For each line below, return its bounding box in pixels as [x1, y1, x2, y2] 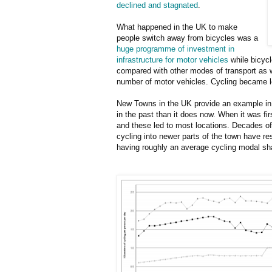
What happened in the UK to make [117, 22, 237, 32]
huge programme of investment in [117, 44, 234, 53]
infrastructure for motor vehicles [117, 55, 228, 64]
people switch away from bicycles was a [117, 33, 258, 42]
